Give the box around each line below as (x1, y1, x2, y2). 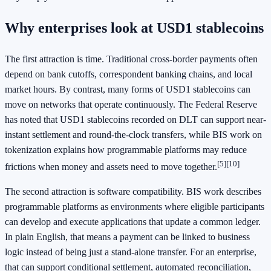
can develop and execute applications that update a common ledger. (5, 217, 261, 227)
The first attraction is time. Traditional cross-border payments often (5, 53, 258, 64)
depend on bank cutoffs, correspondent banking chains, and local (5, 68, 252, 79)
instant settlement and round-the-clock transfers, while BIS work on (5, 129, 262, 140)
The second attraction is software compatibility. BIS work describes (5, 186, 261, 197)
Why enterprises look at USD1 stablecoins (5, 20, 264, 36)
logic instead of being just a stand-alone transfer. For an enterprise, (5, 247, 256, 258)
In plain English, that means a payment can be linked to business (5, 232, 250, 243)
